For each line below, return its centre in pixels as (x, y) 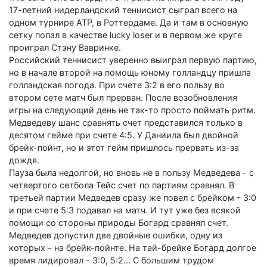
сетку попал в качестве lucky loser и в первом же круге (125, 35)
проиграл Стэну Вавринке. (65, 47)
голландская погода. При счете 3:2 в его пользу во (117, 85)
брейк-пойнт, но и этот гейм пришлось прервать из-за (124, 147)
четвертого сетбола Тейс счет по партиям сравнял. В (122, 185)
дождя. (24, 160)
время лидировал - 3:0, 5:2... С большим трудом (111, 260)
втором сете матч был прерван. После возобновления (123, 97)
